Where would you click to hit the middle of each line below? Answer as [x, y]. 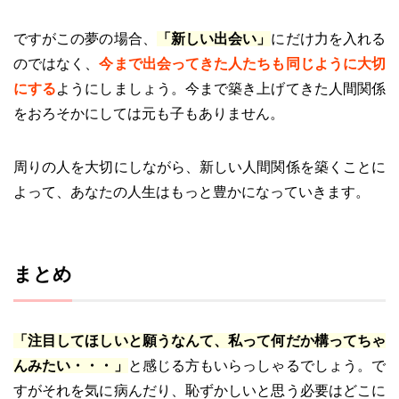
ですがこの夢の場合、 [85, 38]
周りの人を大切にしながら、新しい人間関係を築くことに [199, 167]
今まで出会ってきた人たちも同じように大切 [243, 63]
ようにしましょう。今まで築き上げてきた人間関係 [221, 88]
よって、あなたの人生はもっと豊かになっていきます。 [191, 191]
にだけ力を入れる [329, 38]
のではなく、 [57, 63]
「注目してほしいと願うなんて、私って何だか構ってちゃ [199, 340]
